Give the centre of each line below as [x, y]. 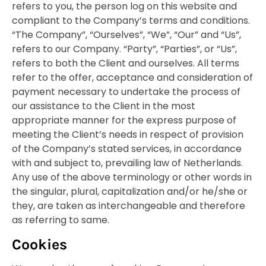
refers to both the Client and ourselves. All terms [126, 64]
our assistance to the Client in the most [104, 106]
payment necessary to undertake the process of [126, 92]
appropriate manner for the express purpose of [124, 121]
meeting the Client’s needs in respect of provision [128, 135]
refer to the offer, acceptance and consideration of [132, 78]
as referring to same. [61, 220]
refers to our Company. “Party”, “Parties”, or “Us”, [124, 49]
